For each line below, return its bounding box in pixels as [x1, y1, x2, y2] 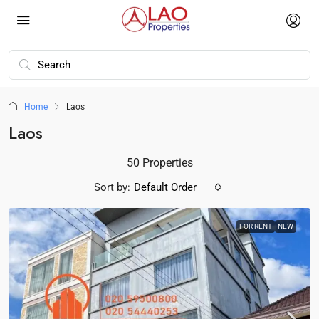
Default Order [134, 181, 197, 194]
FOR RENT [239, 222, 272, 230]
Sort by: [94, 181, 130, 194]
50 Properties [126, 156, 193, 169]
